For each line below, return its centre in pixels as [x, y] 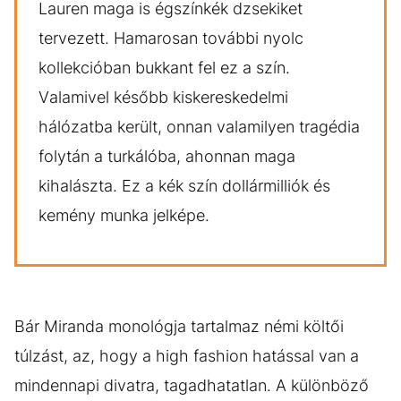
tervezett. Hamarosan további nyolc [171, 38]
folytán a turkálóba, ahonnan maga [167, 157]
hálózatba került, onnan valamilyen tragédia [199, 127]
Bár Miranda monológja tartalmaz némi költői [179, 327]
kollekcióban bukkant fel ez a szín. [164, 68]
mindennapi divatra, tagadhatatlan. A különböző [192, 386]
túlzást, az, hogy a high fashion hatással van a [187, 356]
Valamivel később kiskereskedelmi [163, 98]
